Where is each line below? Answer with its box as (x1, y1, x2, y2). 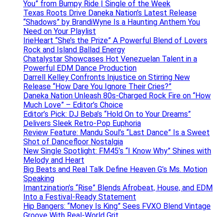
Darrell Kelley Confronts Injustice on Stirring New (23, 72, 190, 82)
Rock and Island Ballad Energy (23, 45, 125, 54)
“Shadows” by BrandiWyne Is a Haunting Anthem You (23, 17, 200, 27)
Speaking (23, 173, 54, 183)
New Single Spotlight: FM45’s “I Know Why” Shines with (23, 146, 211, 155)
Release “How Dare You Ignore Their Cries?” (23, 81, 171, 91)
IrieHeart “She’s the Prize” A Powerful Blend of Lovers (23, 35, 207, 45)
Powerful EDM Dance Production (23, 63, 137, 73)
